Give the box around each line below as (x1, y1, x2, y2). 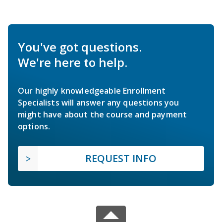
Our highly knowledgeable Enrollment (18, 85, 166, 96)
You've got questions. (18, 38, 142, 55)
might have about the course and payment (18, 109, 187, 120)
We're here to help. (18, 54, 127, 70)
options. (18, 120, 51, 132)
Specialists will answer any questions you (18, 97, 179, 108)
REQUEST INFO (85, 151, 157, 165)
